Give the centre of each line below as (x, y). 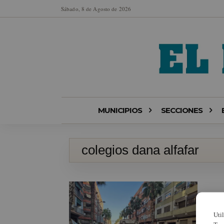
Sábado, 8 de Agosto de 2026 (96, 8)
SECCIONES (181, 110)
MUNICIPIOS (120, 110)
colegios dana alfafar (140, 150)
